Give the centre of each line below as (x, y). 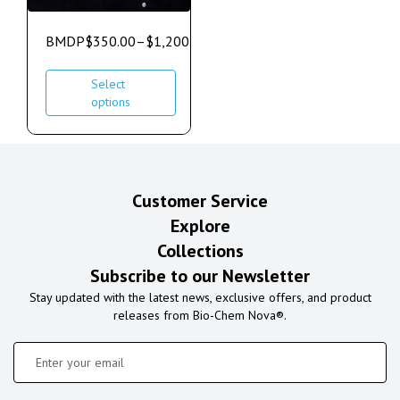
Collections (200, 251)
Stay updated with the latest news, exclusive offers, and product (200, 298)
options (111, 102)
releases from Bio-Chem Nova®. (200, 316)
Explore (200, 226)
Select (108, 84)
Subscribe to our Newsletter (200, 276)
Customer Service (200, 201)
